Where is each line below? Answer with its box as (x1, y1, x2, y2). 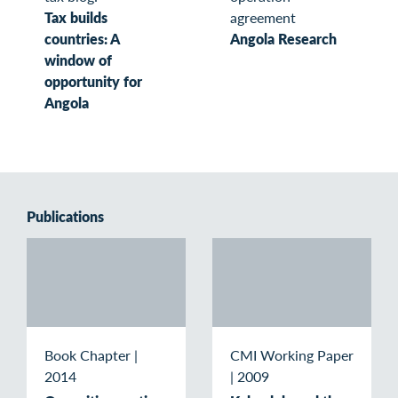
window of (44, 50, 112, 71)
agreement (230, 7, 296, 28)
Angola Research (230, 28, 337, 50)
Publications (27, 206, 104, 227)
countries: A (44, 28, 119, 50)
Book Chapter (44, 345, 131, 366)
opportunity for (44, 71, 142, 92)
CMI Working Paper (230, 345, 354, 366)
